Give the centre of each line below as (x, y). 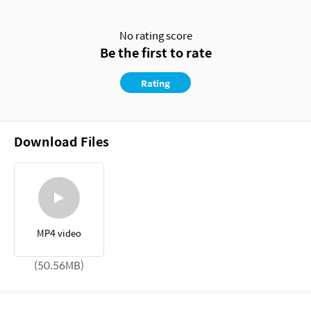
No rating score (155, 35)
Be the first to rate (155, 53)
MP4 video (59, 233)
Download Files (61, 142)
